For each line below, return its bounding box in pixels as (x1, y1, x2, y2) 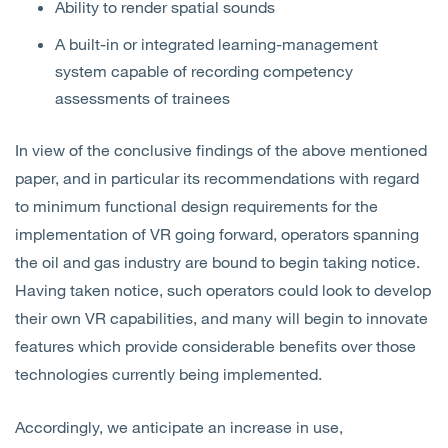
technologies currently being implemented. (15, 364, 322, 383)
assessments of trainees (55, 88, 230, 107)
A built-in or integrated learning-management (55, 34, 378, 53)
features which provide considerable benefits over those (15, 336, 416, 355)
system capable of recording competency (55, 61, 353, 80)
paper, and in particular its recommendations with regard (15, 168, 419, 187)
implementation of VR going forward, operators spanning (15, 224, 419, 243)
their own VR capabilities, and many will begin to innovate (15, 308, 428, 327)
